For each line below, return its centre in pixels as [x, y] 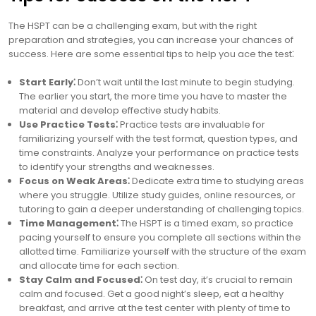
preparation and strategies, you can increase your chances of [151, 40]
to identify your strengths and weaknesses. [117, 167]
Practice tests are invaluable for [192, 124]
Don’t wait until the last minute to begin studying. [185, 82]
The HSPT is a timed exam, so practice [206, 223]
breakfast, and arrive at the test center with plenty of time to [155, 308]
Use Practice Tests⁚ [68, 124]
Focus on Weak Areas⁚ [74, 181]
